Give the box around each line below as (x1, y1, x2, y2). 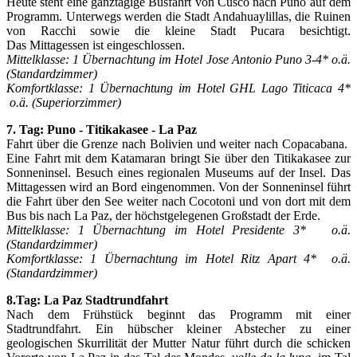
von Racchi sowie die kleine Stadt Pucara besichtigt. (6, 23, 351, 37)
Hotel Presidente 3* (195, 222, 307, 237)
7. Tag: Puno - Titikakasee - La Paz (6, 122, 197, 136)
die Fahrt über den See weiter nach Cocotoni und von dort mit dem (6, 194, 351, 208)
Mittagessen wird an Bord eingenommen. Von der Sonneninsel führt (6, 179, 351, 194)
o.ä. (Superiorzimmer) (10, 95, 121, 109)
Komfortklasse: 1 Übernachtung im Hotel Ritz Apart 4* (6, 251, 317, 265)
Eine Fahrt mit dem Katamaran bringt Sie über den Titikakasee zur (6, 151, 351, 165)
